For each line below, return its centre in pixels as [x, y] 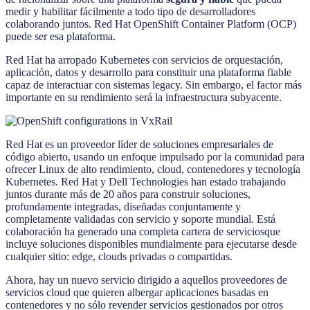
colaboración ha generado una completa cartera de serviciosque [143, 232]
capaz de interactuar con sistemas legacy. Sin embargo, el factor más [154, 85]
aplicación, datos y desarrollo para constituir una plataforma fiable [148, 73]
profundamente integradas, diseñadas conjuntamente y [123, 207]
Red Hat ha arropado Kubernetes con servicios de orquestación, [144, 60]
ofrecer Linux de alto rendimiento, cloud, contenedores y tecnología [153, 170]
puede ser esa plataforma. [61, 37]
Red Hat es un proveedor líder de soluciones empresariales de [139, 145]
